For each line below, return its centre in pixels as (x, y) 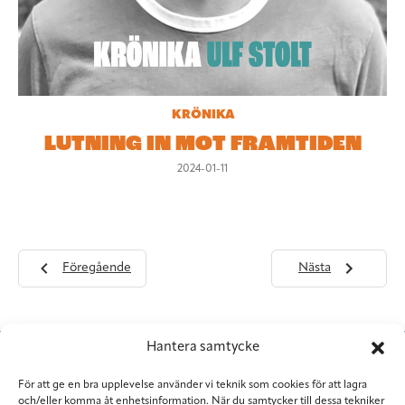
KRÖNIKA (202, 116)
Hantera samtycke (202, 348)
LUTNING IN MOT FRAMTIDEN (202, 145)
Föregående (97, 268)
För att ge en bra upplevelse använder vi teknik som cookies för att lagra (193, 385)
